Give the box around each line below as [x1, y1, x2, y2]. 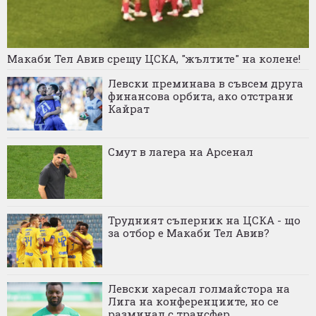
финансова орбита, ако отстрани [108, 89, 293, 104]
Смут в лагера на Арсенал [108, 145, 253, 159]
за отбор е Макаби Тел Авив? [108, 226, 269, 241]
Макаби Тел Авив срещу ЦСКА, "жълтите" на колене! [7, 51, 300, 66]
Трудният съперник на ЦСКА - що [108, 213, 300, 228]
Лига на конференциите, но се [108, 294, 279, 309]
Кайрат [108, 102, 150, 116]
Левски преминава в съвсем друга [108, 76, 303, 91]
